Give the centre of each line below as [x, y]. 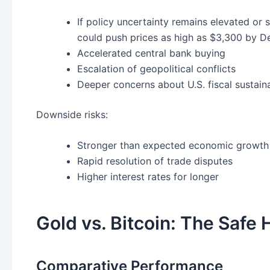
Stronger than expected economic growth [173, 146]
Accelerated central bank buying [151, 53]
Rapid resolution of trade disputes [155, 161]
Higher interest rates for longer [148, 177]
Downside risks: [72, 114]
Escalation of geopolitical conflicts [156, 68]
